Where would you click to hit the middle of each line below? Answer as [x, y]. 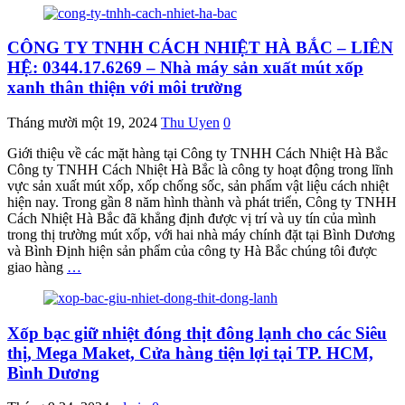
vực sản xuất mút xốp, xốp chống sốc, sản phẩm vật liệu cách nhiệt [198, 185]
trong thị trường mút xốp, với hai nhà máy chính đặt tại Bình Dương [201, 234]
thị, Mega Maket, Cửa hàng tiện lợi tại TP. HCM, [190, 353]
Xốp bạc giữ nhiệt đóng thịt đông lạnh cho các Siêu [197, 333]
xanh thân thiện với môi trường [125, 88]
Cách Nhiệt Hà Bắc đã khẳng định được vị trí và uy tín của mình [192, 218]
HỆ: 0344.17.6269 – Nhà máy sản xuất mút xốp [185, 68]
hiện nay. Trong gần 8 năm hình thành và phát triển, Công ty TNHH [202, 202]
